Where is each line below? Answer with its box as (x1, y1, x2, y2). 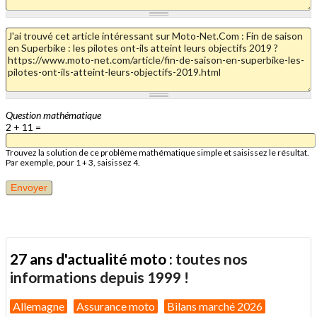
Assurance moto (76, 299, 155, 313)
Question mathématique (6, 108, 101, 121)
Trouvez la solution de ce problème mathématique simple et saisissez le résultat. (6, 146, 309, 158)
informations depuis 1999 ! (10, 268, 189, 287)
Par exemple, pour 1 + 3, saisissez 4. (6, 156, 140, 168)
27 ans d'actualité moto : (10, 250, 175, 268)
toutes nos (175, 250, 248, 268)
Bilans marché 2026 (167, 299, 263, 313)
